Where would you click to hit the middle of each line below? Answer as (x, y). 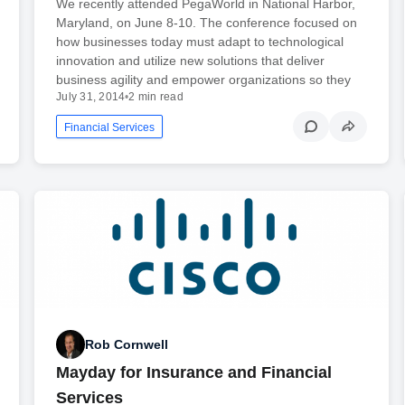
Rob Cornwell (127, 344)
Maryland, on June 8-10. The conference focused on (207, 22)
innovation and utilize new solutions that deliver (191, 60)
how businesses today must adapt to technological (200, 41)
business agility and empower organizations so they (204, 79)
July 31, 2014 (91, 96)
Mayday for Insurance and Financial (194, 373)
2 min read (156, 96)
